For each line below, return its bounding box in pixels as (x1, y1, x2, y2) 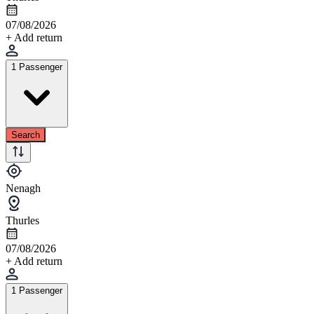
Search (11, 129, 40, 140)
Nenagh (6, 182, 41, 194)
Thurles (6, 214, 39, 226)
